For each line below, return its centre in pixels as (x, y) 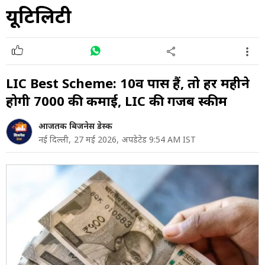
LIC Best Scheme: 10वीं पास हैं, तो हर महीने (128, 83)
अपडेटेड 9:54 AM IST (159, 140)
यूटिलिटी (39, 16)
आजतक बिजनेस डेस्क (75, 126)
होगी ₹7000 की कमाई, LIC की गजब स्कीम (117, 101)
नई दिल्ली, (55, 140)
